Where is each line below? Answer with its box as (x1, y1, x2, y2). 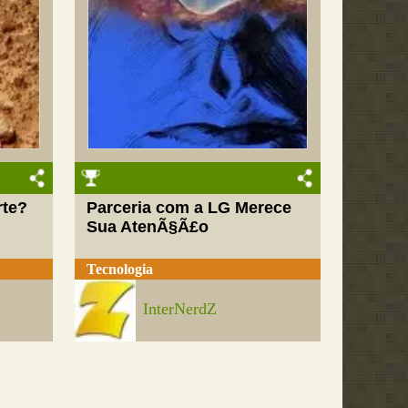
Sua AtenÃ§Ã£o (87, 218, 209, 237)
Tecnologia (87, 260, 154, 277)
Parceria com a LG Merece (87, 199, 292, 218)
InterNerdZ (143, 299, 218, 318)
